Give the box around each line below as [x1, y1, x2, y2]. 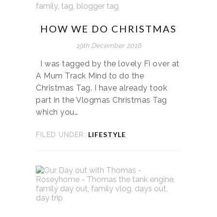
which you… [36, 107, 78, 117]
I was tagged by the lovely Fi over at [36, 59, 180, 68]
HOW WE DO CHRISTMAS [40, 22, 177, 34]
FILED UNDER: [36, 130, 86, 139]
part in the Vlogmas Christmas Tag [36, 95, 167, 105]
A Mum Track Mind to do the [36, 71, 144, 80]
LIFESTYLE [88, 130, 126, 139]
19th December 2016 [76, 41, 141, 49]
